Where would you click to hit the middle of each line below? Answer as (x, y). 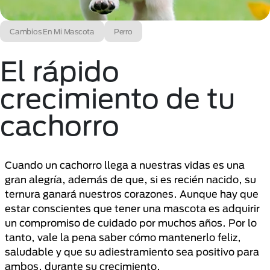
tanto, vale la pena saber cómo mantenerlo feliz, (123, 237)
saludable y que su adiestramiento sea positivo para (132, 252)
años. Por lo (228, 223)
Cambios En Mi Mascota (52, 31)
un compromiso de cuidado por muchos (102, 223)
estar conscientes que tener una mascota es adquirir (132, 208)
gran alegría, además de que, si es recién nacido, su (130, 179)
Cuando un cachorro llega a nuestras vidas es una (125, 165)
